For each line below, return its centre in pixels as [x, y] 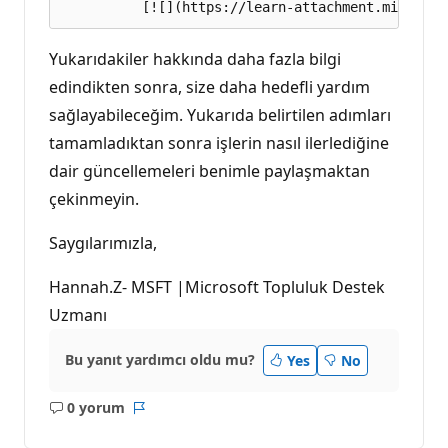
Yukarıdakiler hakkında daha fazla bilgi [195, 58]
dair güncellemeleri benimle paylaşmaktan [209, 170]
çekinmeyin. [94, 198]
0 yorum [95, 408]
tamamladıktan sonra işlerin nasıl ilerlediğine [219, 142]
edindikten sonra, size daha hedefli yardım [209, 86]
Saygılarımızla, [103, 242]
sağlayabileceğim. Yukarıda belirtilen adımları [220, 114]
